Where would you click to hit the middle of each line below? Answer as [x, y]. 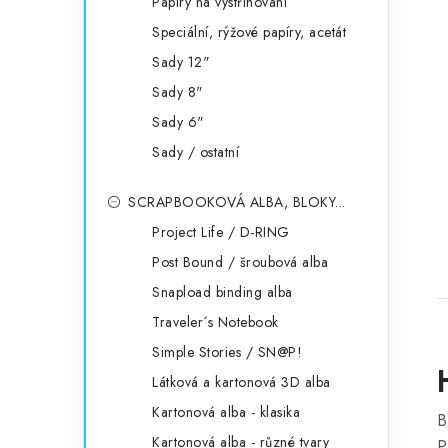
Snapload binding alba [222, 292]
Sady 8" [178, 92]
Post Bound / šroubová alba [240, 262]
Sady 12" [181, 62]
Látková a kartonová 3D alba [241, 382]
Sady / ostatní [195, 152]
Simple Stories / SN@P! [227, 352]
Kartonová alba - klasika [226, 412]
